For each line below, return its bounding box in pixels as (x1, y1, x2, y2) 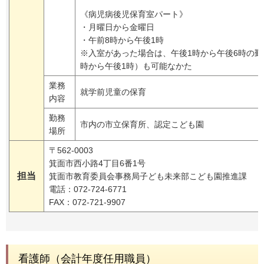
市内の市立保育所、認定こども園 (80, 120, 204, 130)
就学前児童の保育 (80, 87, 146, 97)
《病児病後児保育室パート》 (80, 9, 187, 19)
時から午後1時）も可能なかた (80, 61, 192, 71)
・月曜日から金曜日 (80, 22, 154, 32)
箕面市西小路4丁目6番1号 (49, 159, 146, 169)
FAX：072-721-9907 (49, 197, 126, 207)
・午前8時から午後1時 (80, 35, 164, 45)
